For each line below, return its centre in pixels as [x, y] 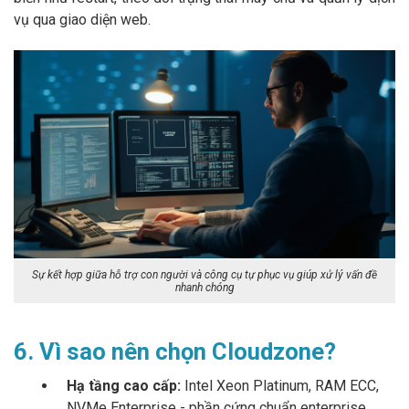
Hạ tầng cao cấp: [124, 385]
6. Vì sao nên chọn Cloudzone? [175, 351]
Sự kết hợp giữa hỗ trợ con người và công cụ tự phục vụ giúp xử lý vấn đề [204, 275]
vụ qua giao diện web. [82, 20]
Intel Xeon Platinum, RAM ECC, [280, 385]
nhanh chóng [204, 288]
